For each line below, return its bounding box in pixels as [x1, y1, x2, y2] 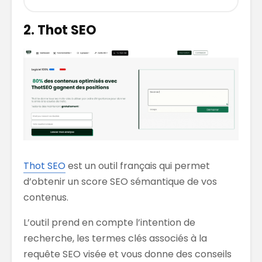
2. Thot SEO [23, 20, 96, 39]
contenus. [23, 190, 68, 204]
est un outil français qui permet [65, 158, 210, 173]
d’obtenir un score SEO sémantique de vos [23, 174, 217, 188]
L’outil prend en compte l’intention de [23, 215, 195, 229]
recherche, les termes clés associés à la [23, 231, 207, 245]
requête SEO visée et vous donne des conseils [23, 247, 232, 261]
